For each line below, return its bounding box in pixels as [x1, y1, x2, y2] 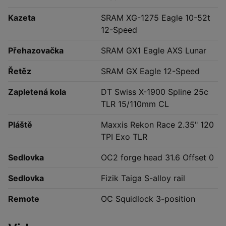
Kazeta [8, 13, 35, 23]
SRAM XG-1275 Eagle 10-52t [101, 13, 210, 23]
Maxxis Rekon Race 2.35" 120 [101, 120, 214, 130]
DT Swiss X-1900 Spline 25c [101, 87, 208, 97]
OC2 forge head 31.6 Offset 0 [101, 152, 214, 163]
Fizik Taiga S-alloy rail [101, 173, 185, 184]
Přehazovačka [8, 45, 64, 56]
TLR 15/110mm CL [101, 99, 169, 109]
